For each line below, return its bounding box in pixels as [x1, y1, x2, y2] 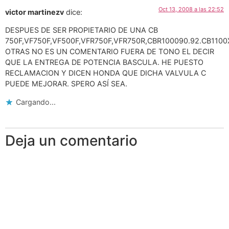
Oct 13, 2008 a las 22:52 [158, 5, 224, 13]
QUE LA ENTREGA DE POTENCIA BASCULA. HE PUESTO [5, 58, 203, 67]
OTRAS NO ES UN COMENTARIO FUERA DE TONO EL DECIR [5, 47, 214, 56]
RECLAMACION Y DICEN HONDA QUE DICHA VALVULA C [5, 68, 206, 78]
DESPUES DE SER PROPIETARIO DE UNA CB [5, 26, 158, 35]
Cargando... [16, 97, 56, 106]
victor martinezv [5, 7, 64, 16]
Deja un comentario [5, 131, 138, 149]
